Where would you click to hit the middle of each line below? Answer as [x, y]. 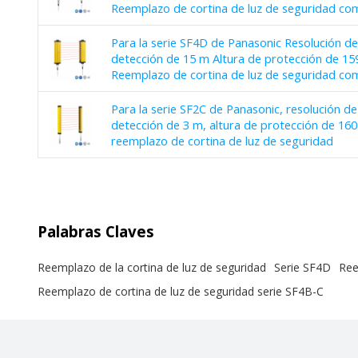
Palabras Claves [95, 231]
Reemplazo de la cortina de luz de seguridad [151, 268]
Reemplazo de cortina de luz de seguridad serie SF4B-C [180, 292]
